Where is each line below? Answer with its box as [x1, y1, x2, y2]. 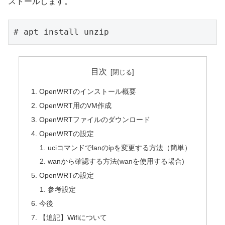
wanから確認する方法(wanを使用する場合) [48, 157, 185, 166]
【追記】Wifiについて [39, 213, 107, 221]
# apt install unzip [14, 27, 109, 37]
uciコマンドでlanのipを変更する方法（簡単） [48, 143, 192, 152]
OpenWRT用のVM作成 [39, 101, 111, 109]
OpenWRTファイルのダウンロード [39, 115, 150, 124]
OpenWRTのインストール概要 [39, 87, 136, 96]
